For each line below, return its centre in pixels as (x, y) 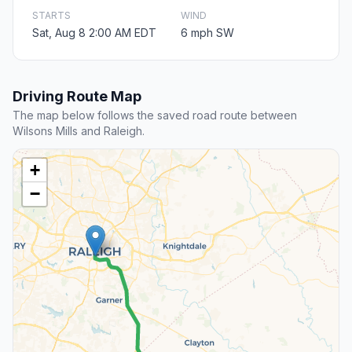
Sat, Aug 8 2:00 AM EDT (94, 33)
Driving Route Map (77, 97)
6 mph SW (207, 33)
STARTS (51, 16)
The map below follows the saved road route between (155, 115)
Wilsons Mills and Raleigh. (79, 131)
